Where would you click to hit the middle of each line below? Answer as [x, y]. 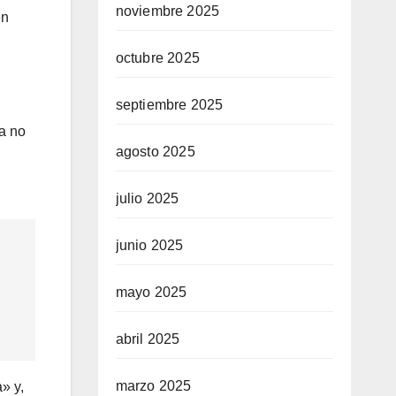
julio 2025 [147, 198]
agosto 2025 [155, 152]
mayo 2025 [151, 292]
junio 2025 [149, 245]
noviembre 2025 [168, 11]
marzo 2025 [153, 386]
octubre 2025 [157, 58]
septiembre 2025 [169, 105]
